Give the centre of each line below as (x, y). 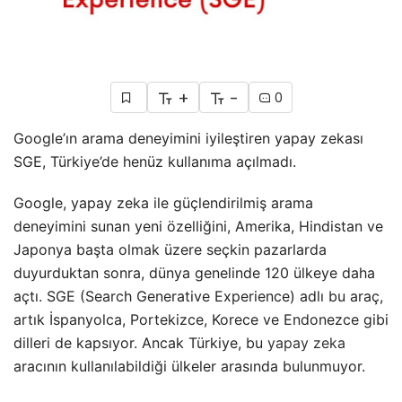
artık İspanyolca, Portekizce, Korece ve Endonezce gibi (201, 319)
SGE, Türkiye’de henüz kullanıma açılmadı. (155, 161)
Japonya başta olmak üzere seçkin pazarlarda (170, 249)
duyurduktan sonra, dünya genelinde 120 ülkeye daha (194, 272)
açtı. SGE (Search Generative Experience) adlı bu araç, (198, 296)
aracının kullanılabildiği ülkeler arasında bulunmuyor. (189, 366)
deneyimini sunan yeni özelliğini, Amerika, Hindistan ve (198, 226)
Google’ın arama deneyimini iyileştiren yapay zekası (188, 138)
